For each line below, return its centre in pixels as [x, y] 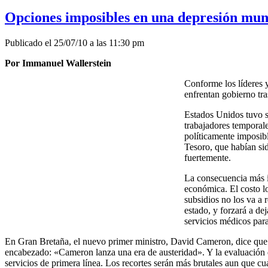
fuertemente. [208, 157]
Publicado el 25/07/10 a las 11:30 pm [74, 42]
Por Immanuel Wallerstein [58, 63]
